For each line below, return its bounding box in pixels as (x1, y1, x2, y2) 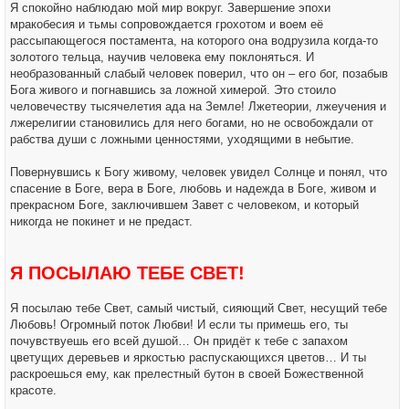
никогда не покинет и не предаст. (10, 215, 193, 228)
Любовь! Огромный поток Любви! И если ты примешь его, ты (10, 318, 348, 331)
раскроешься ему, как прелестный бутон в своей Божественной (10, 367, 363, 381)
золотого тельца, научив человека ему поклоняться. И (10, 50, 314, 64)
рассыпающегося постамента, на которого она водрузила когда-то (10, 34, 378, 47)
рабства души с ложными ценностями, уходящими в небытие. (10, 132, 354, 146)
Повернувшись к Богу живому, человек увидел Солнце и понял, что (10, 165, 387, 179)
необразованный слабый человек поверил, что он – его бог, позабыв (10, 67, 388, 80)
